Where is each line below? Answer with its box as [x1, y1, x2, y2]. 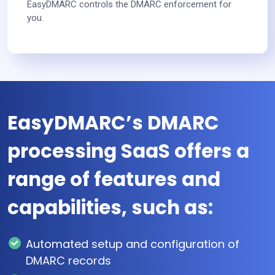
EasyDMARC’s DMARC [7, 109, 219, 137]
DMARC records [26, 252, 111, 268]
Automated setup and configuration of [26, 236, 239, 252]
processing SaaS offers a [7, 137, 249, 165]
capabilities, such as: [7, 194, 213, 222]
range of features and [7, 166, 220, 193]
